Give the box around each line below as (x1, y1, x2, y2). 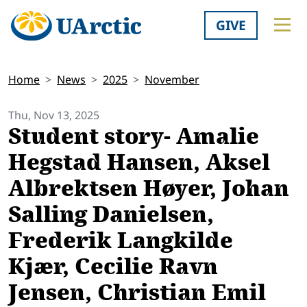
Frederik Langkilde (8, 224, 233, 258)
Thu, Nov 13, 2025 (8, 108, 99, 123)
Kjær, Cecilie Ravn (8, 250, 218, 284)
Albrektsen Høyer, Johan (8, 172, 289, 206)
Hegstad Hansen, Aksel (8, 146, 270, 180)
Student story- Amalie (8, 120, 259, 153)
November (145, 72, 199, 88)
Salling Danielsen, (8, 198, 214, 232)
